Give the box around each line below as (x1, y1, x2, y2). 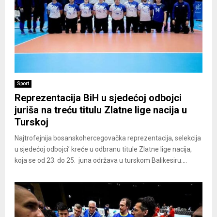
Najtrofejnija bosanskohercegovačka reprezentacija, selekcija (15, 134, 201, 142)
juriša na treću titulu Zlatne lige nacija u (15, 104, 187, 116)
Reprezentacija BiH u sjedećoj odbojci (15, 92, 182, 104)
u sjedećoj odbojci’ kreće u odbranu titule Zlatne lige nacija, (15, 145, 192, 154)
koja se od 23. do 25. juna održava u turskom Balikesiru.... (15, 156, 187, 165)
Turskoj (15, 116, 48, 128)
